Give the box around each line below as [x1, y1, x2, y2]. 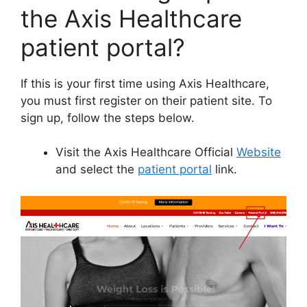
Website [236, 145, 281, 159]
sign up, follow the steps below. [21, 110, 195, 125]
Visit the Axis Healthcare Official [56, 145, 236, 159]
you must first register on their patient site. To [21, 93, 272, 108]
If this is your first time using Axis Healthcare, [21, 76, 269, 90]
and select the [56, 162, 138, 176]
